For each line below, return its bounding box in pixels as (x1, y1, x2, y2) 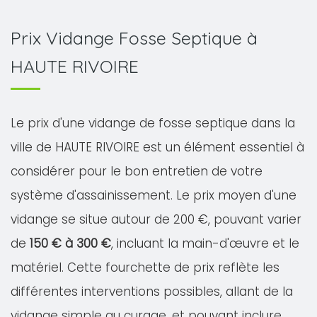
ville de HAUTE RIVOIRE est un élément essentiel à (11, 139, 304, 156)
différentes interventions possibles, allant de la (11, 283, 293, 300)
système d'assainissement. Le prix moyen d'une (11, 187, 296, 204)
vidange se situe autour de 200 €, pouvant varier (11, 211, 301, 228)
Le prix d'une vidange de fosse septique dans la (11, 115, 295, 132)
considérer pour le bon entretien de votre (11, 163, 263, 180)
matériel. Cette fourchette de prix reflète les (11, 259, 279, 276)
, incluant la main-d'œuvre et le (111, 235, 299, 252)
